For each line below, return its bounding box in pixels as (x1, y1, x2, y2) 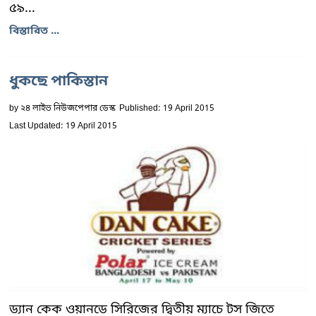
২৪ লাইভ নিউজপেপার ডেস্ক (20, 103, 116, 114)
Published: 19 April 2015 (119, 103, 214, 114)
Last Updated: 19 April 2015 (9, 121, 117, 132)
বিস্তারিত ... (9, 24, 59, 38)
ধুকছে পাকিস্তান (9, 72, 108, 92)
